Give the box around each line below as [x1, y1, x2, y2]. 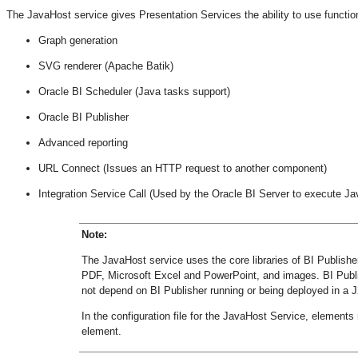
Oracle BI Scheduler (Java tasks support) [38, 85, 230, 97]
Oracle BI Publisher [38, 110, 129, 123]
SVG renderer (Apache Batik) [38, 59, 173, 72]
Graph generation [38, 34, 117, 46]
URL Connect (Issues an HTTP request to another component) [38, 161, 327, 174]
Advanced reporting [38, 136, 128, 149]
